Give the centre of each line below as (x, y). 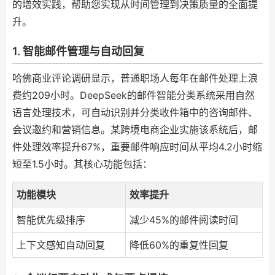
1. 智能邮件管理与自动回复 (78, 51)
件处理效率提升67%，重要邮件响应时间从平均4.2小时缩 (137, 146)
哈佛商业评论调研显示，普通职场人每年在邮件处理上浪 (135, 78)
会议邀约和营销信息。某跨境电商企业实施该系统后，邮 (135, 129)
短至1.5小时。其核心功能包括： (82, 164)
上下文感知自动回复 (61, 245)
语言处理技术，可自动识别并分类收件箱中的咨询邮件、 (135, 112)
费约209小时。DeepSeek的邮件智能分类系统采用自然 (134, 95)
